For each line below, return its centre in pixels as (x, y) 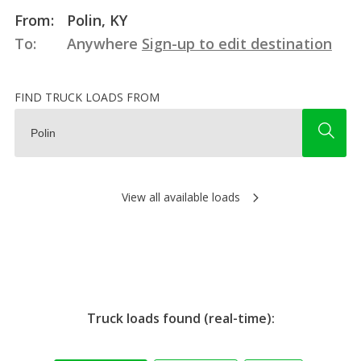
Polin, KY (95, 20)
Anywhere (102, 43)
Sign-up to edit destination (237, 43)
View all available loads (180, 197)
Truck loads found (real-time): (180, 318)
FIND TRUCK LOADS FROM (87, 97)
